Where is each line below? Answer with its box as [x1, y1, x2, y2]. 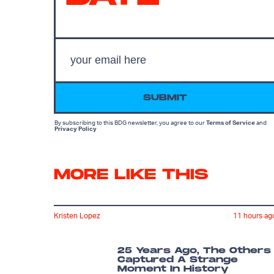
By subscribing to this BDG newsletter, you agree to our [54, 118, 206, 126]
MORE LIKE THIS [54, 165, 208, 183]
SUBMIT [143, 92, 187, 103]
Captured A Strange [117, 254, 238, 265]
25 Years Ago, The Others [117, 245, 271, 256]
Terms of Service [206, 118, 255, 126]
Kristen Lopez [54, 211, 100, 221]
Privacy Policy [54, 124, 97, 132]
